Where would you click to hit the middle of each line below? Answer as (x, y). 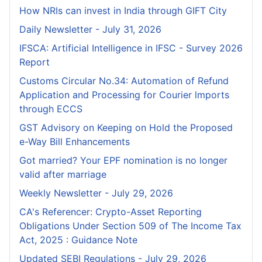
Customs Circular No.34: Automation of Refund (124, 81)
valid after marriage (63, 175)
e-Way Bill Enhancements (75, 142)
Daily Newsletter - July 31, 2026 (90, 30)
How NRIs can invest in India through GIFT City (123, 11)
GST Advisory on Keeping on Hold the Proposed (126, 128)
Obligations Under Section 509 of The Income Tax (130, 226)
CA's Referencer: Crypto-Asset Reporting (111, 212)
